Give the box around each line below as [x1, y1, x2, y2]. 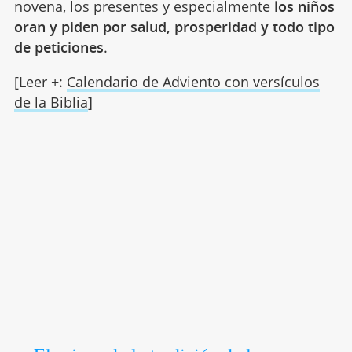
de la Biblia [13, 92, 88, 112]
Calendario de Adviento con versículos [66, 71, 320, 91]
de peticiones [13, 37, 104, 57]
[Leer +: [13, 71, 67, 91]
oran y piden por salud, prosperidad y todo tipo [13, 16, 335, 36]
